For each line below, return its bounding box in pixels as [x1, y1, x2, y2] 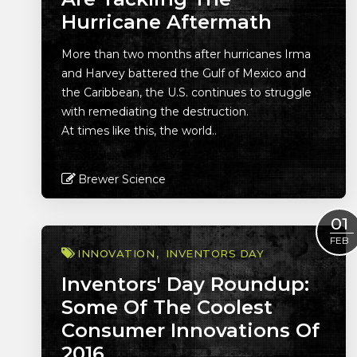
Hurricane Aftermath [61, 10, 272, 33]
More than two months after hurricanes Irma [61, 47, 311, 61]
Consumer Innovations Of [61, 319, 320, 342]
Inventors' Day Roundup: [61, 273, 309, 296]
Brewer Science [78, 172, 166, 186]
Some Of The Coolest [61, 296, 273, 319]
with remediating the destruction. [61, 104, 249, 119]
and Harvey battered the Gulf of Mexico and [61, 66, 306, 80]
